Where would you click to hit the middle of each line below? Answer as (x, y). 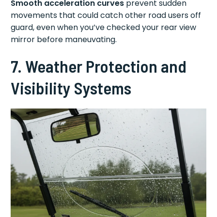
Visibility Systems (71, 87)
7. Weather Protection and (99, 66)
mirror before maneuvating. (64, 39)
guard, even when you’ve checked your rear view (104, 27)
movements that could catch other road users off (106, 15)
